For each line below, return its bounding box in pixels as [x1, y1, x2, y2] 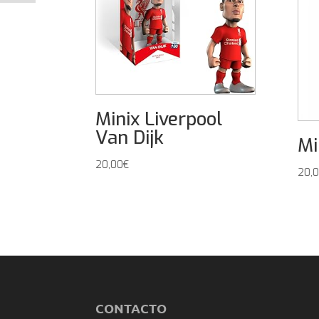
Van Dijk [95, 125, 164, 151]
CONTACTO [95, 299, 167, 316]
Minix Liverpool [95, 107, 223, 132]
